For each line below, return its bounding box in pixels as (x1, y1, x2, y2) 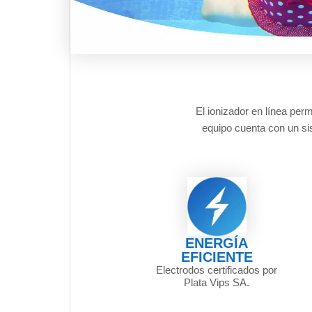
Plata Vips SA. (184, 276, 250, 289)
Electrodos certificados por (156, 264, 278, 276)
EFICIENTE (180, 249, 253, 265)
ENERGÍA (185, 235, 249, 251)
